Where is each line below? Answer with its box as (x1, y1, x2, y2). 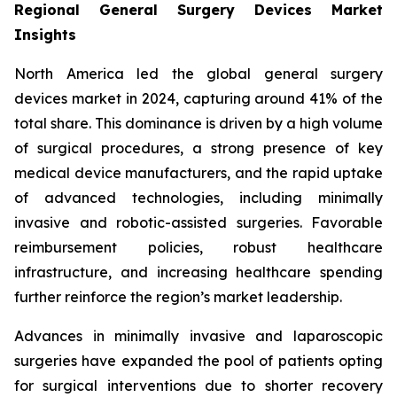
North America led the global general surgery (14, 65, 383, 83)
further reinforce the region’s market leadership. (14, 288, 342, 307)
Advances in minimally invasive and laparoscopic (14, 327, 383, 346)
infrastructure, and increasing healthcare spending (14, 263, 383, 282)
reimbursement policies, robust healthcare (14, 238, 383, 257)
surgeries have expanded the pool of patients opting (14, 352, 383, 370)
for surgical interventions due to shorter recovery (14, 377, 383, 395)
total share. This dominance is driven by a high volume (14, 114, 383, 133)
